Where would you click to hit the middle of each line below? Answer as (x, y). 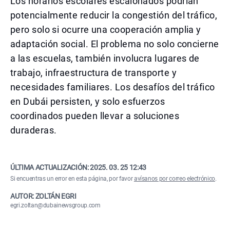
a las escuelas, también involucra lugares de (105, 58)
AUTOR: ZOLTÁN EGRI (43, 196)
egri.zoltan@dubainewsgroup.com (55, 205)
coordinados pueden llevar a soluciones (95, 116)
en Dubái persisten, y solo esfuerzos (88, 101)
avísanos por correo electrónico (175, 179)
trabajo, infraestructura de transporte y (94, 73)
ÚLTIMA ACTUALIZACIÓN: (50, 167)
